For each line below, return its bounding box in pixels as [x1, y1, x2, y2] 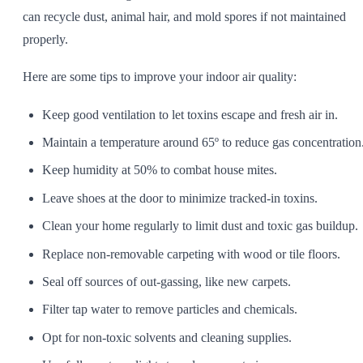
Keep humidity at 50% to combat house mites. [42, 163, 277, 177]
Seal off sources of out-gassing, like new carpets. [42, 274, 291, 288]
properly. [23, 32, 68, 46]
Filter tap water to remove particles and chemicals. [42, 302, 297, 317]
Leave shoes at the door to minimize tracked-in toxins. [42, 190, 318, 205]
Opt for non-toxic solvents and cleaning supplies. [42, 330, 292, 344]
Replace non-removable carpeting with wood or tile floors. [42, 246, 340, 261]
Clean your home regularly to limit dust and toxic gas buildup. [42, 219, 358, 233]
